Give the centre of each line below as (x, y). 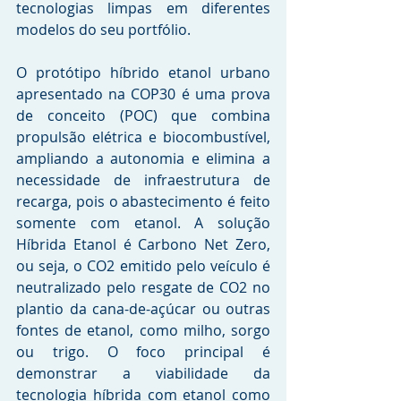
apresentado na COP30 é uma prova (143, 94)
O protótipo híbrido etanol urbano (143, 73)
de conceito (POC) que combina (143, 115)
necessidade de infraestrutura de (143, 180)
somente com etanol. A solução (143, 223)
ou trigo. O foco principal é (143, 352)
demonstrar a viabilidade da (143, 373)
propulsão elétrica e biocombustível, (143, 137)
